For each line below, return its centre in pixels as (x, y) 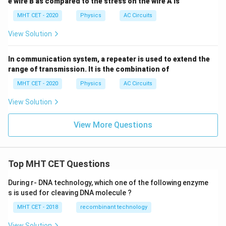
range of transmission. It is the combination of (89, 69)
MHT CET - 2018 (38, 207)
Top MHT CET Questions (59, 164)
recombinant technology (114, 207)
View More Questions (113, 125)
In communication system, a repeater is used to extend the (109, 59)
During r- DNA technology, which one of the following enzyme (108, 183)
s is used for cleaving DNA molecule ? (70, 193)
